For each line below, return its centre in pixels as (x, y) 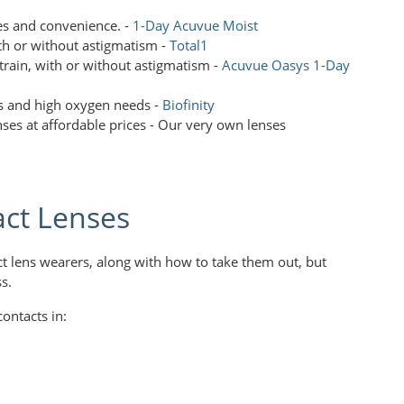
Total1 (189, 45)
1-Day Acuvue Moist (195, 25)
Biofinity (188, 104)
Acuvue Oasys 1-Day (286, 64)
